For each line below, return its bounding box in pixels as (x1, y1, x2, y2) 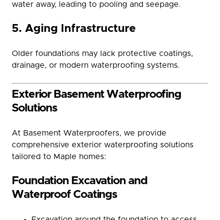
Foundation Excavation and (12, 175, 147, 187)
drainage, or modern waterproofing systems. (12, 61, 180, 69)
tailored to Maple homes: (12, 153, 106, 161)
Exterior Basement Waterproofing (12, 89, 182, 100)
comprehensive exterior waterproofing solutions (12, 141, 193, 149)
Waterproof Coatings (12, 189, 117, 200)
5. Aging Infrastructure (12, 23, 136, 34)
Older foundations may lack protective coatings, (12, 50, 193, 57)
